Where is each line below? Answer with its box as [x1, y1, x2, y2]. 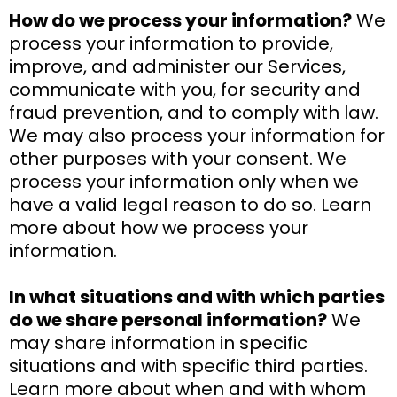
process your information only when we [9, 168, 359, 194]
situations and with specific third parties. [9, 353, 368, 378]
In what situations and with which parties [9, 284, 385, 309]
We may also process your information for [9, 122, 385, 148]
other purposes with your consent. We [9, 145, 346, 171]
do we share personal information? [9, 307, 327, 332]
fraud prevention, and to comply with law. [9, 99, 378, 125]
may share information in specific [9, 330, 307, 355]
